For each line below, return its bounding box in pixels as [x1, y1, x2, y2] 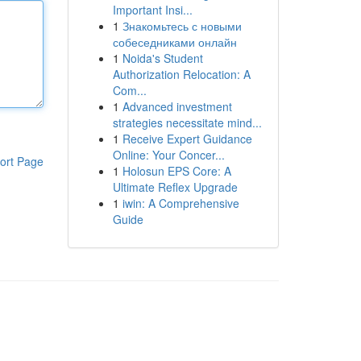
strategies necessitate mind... [112, 114, 262, 131]
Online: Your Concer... [112, 147, 225, 163]
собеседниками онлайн [112, 34, 237, 50]
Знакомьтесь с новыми [122, 18, 242, 34]
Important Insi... [112, 2, 193, 18]
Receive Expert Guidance [122, 131, 252, 147]
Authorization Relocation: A [112, 66, 251, 82]
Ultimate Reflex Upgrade [112, 179, 238, 195]
